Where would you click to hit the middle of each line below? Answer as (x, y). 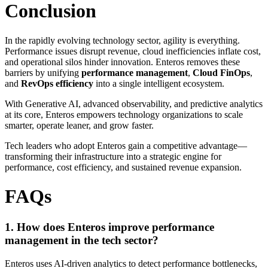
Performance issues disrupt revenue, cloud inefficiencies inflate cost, (133, 51)
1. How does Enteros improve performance (109, 227)
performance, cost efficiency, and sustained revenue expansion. (123, 167)
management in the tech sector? (82, 240)
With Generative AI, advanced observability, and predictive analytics (134, 103)
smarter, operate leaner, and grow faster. (79, 125)
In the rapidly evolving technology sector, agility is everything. (122, 40)
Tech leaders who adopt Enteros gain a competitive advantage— (126, 145)
